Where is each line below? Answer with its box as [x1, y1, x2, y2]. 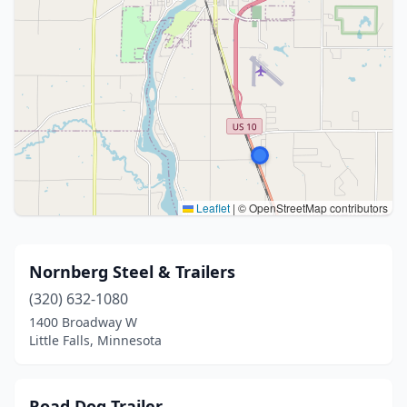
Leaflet [194, 200, 230, 215]
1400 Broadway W [29, 313, 137, 331]
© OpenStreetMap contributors [235, 200, 388, 215]
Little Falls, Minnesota [29, 332, 162, 349]
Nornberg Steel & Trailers [29, 261, 235, 283]
